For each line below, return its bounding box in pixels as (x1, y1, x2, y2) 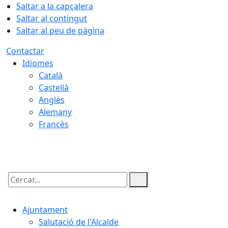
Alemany (39, 106, 72, 118)
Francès (39, 119, 69, 130)
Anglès (39, 94, 65, 105)
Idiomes (22, 58, 53, 69)
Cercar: (6, 183, 33, 194)
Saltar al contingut (16, 13, 87, 24)
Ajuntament (22, 204, 68, 215)
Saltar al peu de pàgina (16, 25, 104, 36)
